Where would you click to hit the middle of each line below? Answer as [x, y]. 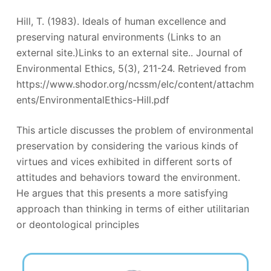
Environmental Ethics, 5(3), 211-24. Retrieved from [131, 68]
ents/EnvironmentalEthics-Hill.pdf [93, 100]
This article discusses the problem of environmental [135, 130]
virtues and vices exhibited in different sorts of [124, 162]
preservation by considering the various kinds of [127, 146]
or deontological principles [77, 224]
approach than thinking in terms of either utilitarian [132, 209]
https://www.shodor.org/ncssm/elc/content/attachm [135, 84]
